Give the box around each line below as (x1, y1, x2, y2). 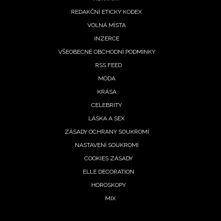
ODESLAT (161, 188, 197, 197)
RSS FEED (95, 62, 122, 69)
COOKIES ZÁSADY (84, 155, 133, 162)
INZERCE (94, 35, 119, 42)
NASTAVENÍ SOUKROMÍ (74, 142, 139, 149)
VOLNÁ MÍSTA (87, 22, 126, 29)
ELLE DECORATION (83, 168, 134, 176)
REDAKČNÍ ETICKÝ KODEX (71, 8, 142, 16)
